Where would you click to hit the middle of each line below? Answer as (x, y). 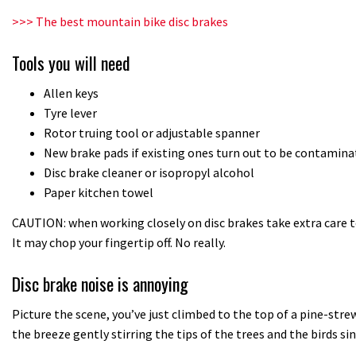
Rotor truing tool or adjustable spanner (152, 133)
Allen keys (71, 93)
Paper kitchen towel (99, 192)
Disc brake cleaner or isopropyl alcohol (149, 172)
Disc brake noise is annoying (100, 283)
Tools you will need (71, 62)
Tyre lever (70, 113)
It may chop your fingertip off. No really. (119, 242)
